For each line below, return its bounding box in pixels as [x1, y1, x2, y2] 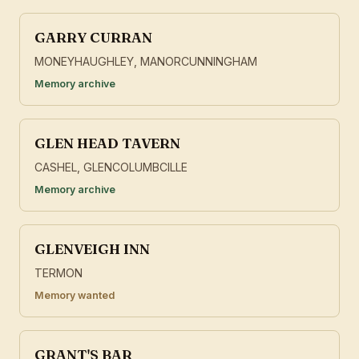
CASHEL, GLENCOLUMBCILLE [34, 160, 188, 175]
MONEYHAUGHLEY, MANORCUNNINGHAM [34, 54, 257, 69]
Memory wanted [34, 289, 115, 302]
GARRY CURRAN [34, 29, 152, 46]
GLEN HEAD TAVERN [34, 135, 180, 152]
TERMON [34, 266, 83, 280]
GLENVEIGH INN [34, 240, 150, 258]
